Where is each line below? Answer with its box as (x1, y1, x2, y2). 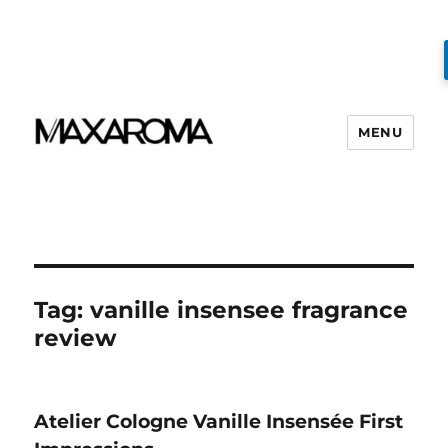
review (34, 324, 118, 352)
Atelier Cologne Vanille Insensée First (34, 410, 404, 433)
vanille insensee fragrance (90, 296, 409, 324)
